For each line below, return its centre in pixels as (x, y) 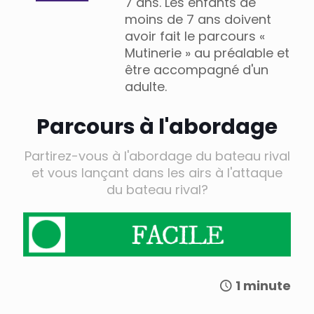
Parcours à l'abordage (157, 127)
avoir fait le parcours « (195, 36)
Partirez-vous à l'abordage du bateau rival (157, 156)
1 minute (263, 286)
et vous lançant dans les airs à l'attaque (157, 172)
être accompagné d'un (197, 69)
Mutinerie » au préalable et (207, 53)
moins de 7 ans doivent (198, 19)
